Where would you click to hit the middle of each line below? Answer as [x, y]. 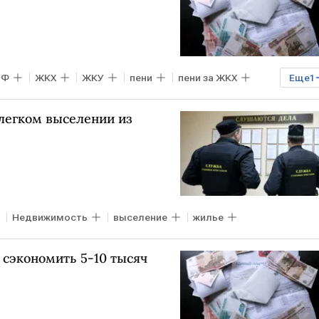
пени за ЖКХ [208, 77]
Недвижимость [50, 218]
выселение [140, 218]
